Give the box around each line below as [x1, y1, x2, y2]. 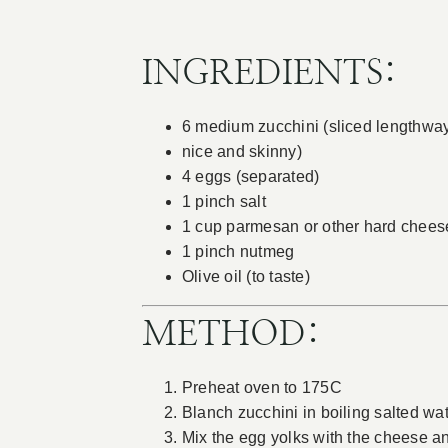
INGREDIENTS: [141, 57, 397, 92]
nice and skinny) [181, 143, 302, 161]
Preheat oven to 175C [181, 379, 342, 397]
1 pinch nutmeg [181, 243, 295, 261]
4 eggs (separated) [181, 168, 320, 186]
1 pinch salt [181, 193, 266, 211]
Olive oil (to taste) [181, 268, 310, 286]
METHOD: [141, 318, 320, 353]
